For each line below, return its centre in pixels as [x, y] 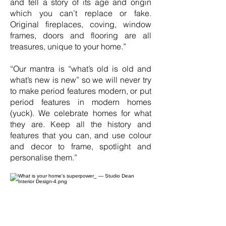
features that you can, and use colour [81, 135]
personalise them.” [44, 157]
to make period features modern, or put [81, 91]
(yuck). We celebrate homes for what [81, 113]
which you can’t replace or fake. [81, 13]
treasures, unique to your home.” [68, 46]
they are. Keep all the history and [81, 124]
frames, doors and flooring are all [81, 35]
